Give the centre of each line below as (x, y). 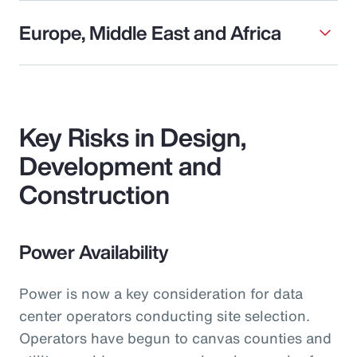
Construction (94, 194)
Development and (120, 165)
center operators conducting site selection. (165, 315)
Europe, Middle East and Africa (150, 32)
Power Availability (96, 251)
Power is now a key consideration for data (161, 293)
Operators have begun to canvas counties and (175, 337)
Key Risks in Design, (133, 137)
